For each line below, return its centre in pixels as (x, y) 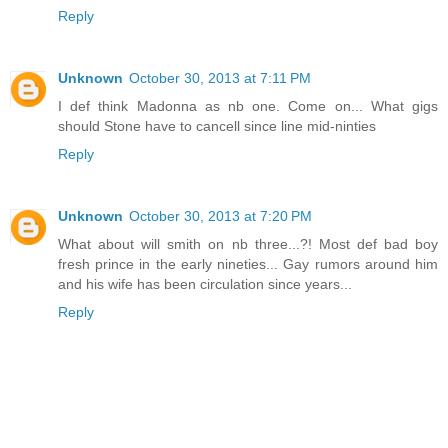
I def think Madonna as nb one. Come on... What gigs (248, 106)
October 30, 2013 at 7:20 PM (220, 216)
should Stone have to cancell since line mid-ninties (217, 126)
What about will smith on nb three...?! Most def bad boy (248, 244)
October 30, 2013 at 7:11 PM (220, 78)
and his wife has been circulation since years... (205, 284)
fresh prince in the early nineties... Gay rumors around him (248, 264)
